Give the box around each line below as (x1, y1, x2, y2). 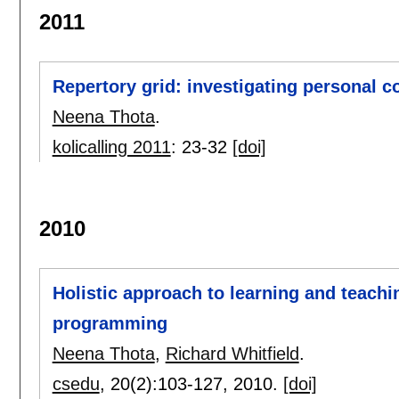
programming (52, 313, 167, 334)
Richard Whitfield (165, 344, 299, 364)
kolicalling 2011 (52, 137, 171, 158)
